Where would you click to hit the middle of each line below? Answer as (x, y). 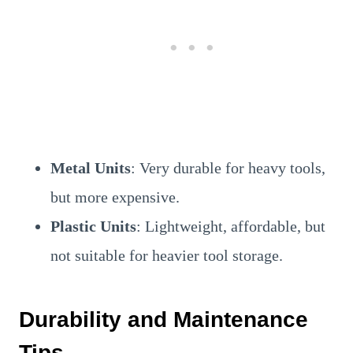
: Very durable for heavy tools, (228, 167)
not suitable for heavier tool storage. (167, 255)
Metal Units (91, 167)
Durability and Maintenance (163, 319)
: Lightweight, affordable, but (231, 226)
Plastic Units (93, 226)
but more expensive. (115, 197)
